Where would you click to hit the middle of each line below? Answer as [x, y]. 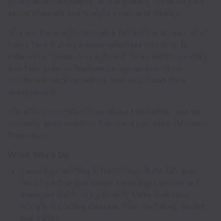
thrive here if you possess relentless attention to [98, 44]
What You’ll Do [39, 155]
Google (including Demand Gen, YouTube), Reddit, [113, 206]
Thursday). [28, 135]
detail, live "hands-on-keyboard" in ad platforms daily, [109, 56]
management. [33, 92]
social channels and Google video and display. [94, 13]
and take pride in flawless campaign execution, [96, 68]
